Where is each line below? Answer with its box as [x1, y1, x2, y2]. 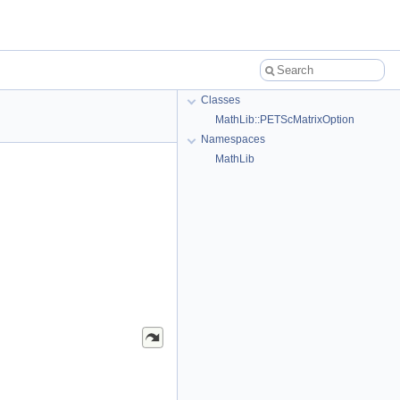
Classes [201, 94, 240, 106]
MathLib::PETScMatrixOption [215, 113, 354, 126]
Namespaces [201, 133, 265, 146]
